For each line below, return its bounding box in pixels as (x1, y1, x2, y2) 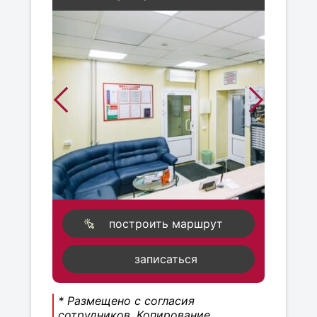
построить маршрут (108, 217, 223, 231)
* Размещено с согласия (58, 294, 195, 309)
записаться (134, 252, 197, 267)
